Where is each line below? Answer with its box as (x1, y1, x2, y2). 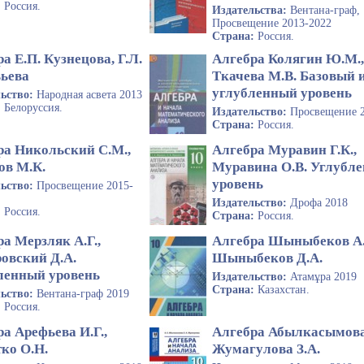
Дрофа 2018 (290, 196, 349, 209)
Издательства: (212, 4, 291, 17)
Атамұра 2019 (290, 270, 357, 283)
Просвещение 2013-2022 (212, 17, 332, 30)
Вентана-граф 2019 (37, 287, 129, 300)
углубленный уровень (212, 84, 353, 101)
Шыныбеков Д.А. (212, 249, 323, 266)
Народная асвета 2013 (37, 88, 142, 101)
